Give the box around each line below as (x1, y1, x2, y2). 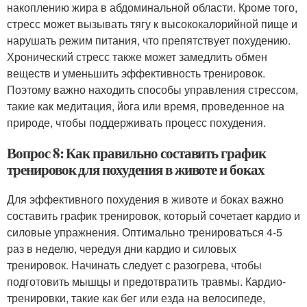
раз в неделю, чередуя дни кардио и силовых (7, 241, 236, 256)
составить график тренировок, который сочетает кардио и (7, 208, 300, 223)
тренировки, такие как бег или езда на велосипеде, (7, 290, 265, 306)
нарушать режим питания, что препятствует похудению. (7, 32, 291, 48)
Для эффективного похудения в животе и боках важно (7, 191, 284, 207)
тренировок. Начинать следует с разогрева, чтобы (7, 257, 262, 273)
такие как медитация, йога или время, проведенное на (7, 98, 284, 114)
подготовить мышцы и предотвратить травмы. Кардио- (7, 273, 286, 289)
